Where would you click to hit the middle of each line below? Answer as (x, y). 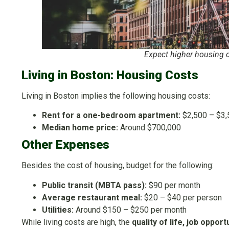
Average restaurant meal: (92, 197)
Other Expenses (65, 145)
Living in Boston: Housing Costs (110, 75)
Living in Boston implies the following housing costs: (116, 96)
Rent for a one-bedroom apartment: (111, 116)
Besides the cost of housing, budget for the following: (118, 166)
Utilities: (58, 210)
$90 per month (174, 185)
